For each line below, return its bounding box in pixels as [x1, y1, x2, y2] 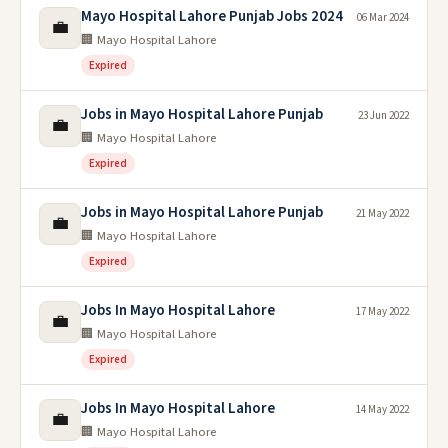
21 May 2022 [356, 205, 409, 221]
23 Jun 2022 [358, 107, 409, 123]
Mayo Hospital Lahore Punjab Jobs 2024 [81, 5, 343, 27]
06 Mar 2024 [357, 9, 409, 25]
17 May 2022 [356, 303, 409, 319]
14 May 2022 [356, 401, 409, 417]
